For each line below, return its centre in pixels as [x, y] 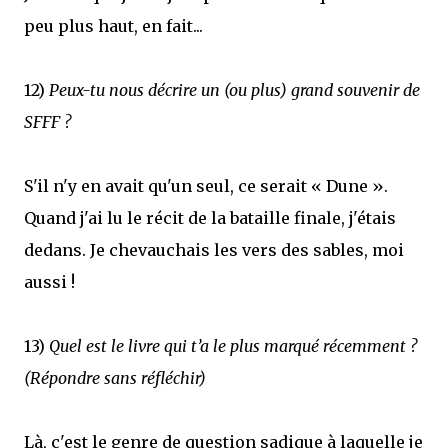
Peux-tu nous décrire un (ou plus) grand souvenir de [234, 90]
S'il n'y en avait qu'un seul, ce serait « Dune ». [206, 186]
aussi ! [49, 282]
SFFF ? [47, 122]
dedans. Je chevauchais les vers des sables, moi [214, 250]
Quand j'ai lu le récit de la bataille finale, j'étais [210, 218]
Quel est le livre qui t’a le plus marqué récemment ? [233, 346]
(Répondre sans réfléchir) [115, 378]
